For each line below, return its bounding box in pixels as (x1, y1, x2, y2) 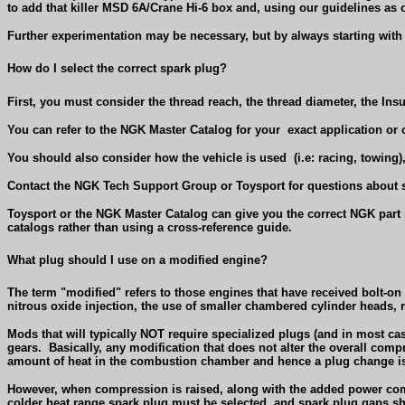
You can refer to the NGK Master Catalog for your (7, 122, 280, 137)
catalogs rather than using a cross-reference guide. (7, 220, 292, 234)
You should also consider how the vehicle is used (7, 150, 287, 165)
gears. (7, 341, 42, 355)
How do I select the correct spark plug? (7, 61, 227, 76)
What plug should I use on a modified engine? (7, 252, 268, 267)
